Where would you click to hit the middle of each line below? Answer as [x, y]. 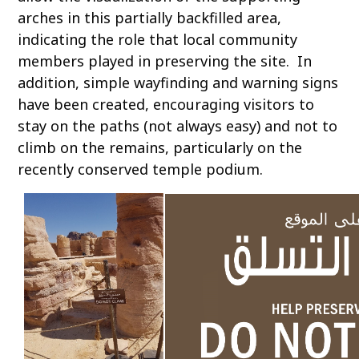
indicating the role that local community [158, 39]
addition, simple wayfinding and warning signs [178, 82]
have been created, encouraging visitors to [166, 104]
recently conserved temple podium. [141, 169]
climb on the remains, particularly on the [160, 147]
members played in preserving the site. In [165, 61]
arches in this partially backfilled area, [150, 17]
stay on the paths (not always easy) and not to [178, 125]
